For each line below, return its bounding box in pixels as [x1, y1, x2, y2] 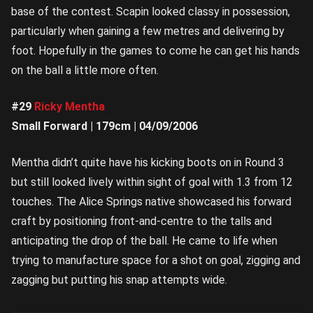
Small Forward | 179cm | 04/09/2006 [11, 119, 198, 133]
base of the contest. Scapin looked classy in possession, [11, 5, 290, 19]
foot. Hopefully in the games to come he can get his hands [11, 44, 300, 58]
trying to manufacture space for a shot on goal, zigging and [11, 254, 300, 268]
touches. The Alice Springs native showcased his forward [11, 195, 291, 209]
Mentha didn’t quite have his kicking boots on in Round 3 [11, 156, 284, 170]
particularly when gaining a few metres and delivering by [11, 24, 284, 38]
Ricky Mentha [34, 100, 105, 114]
